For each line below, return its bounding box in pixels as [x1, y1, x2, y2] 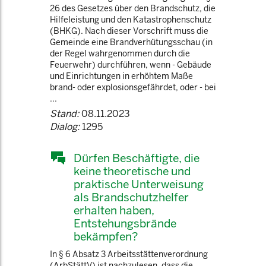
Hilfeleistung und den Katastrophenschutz [50, 14, 211, 25]
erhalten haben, [74, 203, 154, 217]
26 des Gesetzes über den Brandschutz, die [50, 3, 216, 14]
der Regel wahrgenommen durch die [50, 48, 190, 59]
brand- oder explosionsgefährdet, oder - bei [50, 82, 216, 93]
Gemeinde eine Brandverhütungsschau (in [50, 37, 213, 47]
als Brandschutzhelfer [74, 190, 189, 204]
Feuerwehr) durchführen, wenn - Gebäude [50, 59, 211, 70]
